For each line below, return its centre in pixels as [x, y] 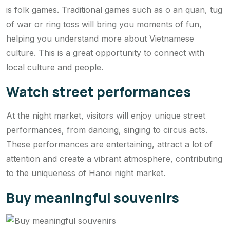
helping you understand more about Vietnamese [100, 38]
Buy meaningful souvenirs [93, 197]
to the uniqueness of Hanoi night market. [86, 173]
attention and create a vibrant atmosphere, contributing [114, 158]
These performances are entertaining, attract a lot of [109, 144]
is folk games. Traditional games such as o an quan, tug [114, 9]
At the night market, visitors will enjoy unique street [106, 115]
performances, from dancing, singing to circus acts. [107, 130]
